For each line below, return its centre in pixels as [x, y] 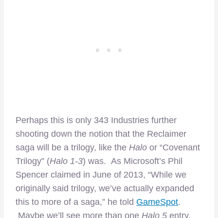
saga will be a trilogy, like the [72, 148]
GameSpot [157, 202]
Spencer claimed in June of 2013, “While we [101, 175]
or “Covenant [173, 148]
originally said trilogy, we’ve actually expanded [105, 189]
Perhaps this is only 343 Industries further [96, 120]
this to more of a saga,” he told [76, 202]
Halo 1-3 [66, 161]
